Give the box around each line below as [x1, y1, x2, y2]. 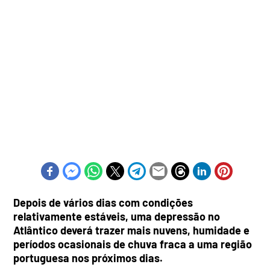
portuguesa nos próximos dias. [13, 251, 163, 265]
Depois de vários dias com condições [13, 195, 193, 209]
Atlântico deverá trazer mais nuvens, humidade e [13, 223, 250, 237]
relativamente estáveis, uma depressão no [13, 209, 221, 223]
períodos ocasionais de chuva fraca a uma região [13, 237, 253, 251]
